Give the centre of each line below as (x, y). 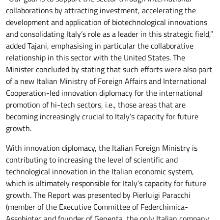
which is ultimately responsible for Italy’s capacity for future (106, 183)
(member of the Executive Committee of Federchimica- (97, 207)
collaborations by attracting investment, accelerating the (101, 10)
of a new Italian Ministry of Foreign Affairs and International (106, 81)
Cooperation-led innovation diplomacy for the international (104, 93)
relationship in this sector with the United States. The (96, 57)
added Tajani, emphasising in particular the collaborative (100, 46)
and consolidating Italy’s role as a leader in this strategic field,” (110, 34)
